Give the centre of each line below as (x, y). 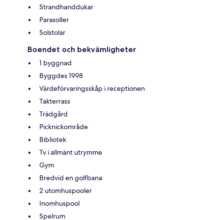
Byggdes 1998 (61, 75)
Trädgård (54, 114)
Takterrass (55, 101)
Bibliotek (53, 139)
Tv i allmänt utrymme (71, 152)
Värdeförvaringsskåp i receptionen (92, 88)
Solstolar (52, 32)
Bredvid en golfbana (71, 178)
